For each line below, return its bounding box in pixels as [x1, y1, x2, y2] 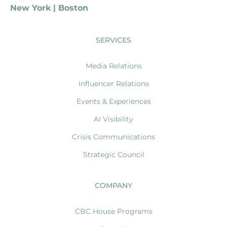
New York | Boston [10, 3, 88, 13]
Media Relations [85, 61, 142, 70]
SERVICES [95, 35, 132, 45]
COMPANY [94, 180, 133, 190]
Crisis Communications [72, 132, 155, 141]
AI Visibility [94, 114, 133, 124]
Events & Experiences [76, 96, 151, 106]
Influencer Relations [78, 79, 149, 88]
